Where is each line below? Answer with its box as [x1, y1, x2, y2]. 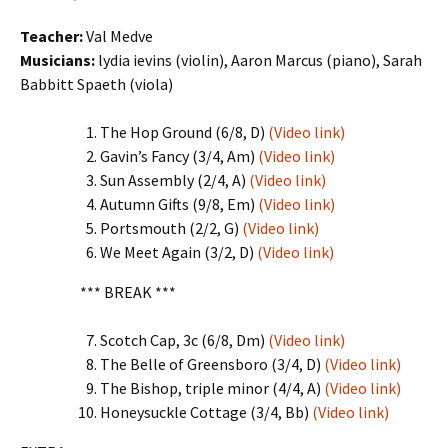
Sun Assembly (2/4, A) [100, 170, 249, 190]
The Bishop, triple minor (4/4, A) [100, 378, 324, 398]
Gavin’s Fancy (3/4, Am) [100, 146, 258, 166]
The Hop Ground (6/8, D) [100, 122, 268, 142]
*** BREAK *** [80, 282, 176, 302]
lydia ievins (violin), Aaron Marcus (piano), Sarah [95, 50, 422, 70]
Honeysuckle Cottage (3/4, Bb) [100, 402, 312, 422]
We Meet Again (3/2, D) [100, 242, 257, 262]
